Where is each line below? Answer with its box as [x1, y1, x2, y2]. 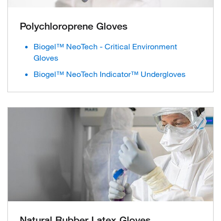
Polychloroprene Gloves [20, 20, 127, 32]
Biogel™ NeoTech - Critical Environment [34, 41, 177, 51]
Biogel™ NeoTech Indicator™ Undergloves [34, 69, 185, 79]
